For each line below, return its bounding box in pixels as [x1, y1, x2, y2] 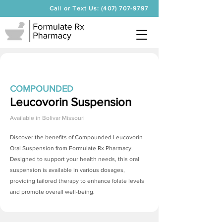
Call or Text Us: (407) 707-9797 [49, 5, 148, 12]
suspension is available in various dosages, [10, 166, 125, 173]
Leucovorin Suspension [10, 95, 131, 109]
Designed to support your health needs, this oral [10, 156, 139, 163]
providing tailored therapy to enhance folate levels [10, 177, 144, 184]
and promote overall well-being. [10, 188, 95, 195]
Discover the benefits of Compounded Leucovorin [10, 134, 143, 141]
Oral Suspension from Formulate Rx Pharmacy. [10, 145, 133, 152]
